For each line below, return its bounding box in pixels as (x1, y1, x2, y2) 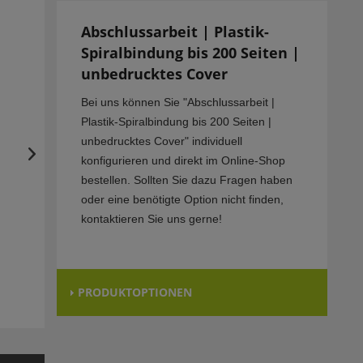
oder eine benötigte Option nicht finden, (80, 193, 284, 207)
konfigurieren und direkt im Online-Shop (80, 154, 285, 168)
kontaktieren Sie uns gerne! (80, 212, 222, 226)
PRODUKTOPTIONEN (77, 284, 192, 301)
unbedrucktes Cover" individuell (80, 135, 242, 148)
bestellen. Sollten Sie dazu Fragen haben (80, 173, 293, 187)
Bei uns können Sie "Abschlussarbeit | (80, 96, 275, 109)
